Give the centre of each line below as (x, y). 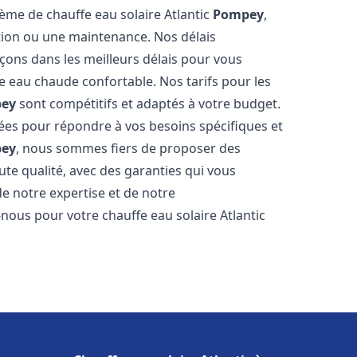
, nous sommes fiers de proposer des (129, 148)
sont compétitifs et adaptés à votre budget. (149, 104)
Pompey (239, 14)
